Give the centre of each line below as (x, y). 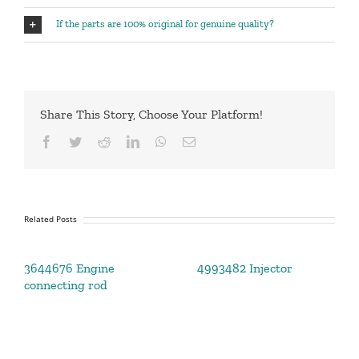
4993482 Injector (245, 268)
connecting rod (66, 285)
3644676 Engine (69, 268)
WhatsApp (193, 141)
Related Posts (50, 219)
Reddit (127, 141)
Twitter (99, 141)
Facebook (77, 141)
